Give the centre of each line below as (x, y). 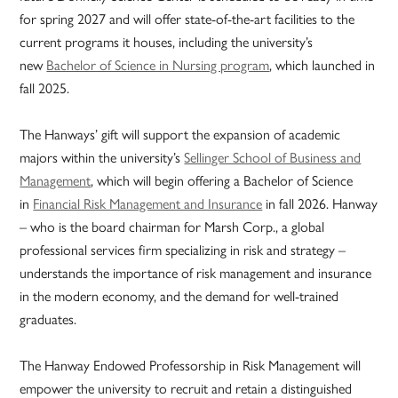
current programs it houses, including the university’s (167, 41)
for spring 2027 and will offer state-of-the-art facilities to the (187, 18)
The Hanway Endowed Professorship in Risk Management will (191, 364)
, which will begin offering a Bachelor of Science (222, 179)
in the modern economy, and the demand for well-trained (179, 295)
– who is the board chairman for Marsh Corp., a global (172, 226)
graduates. (48, 318)
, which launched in (322, 64)
